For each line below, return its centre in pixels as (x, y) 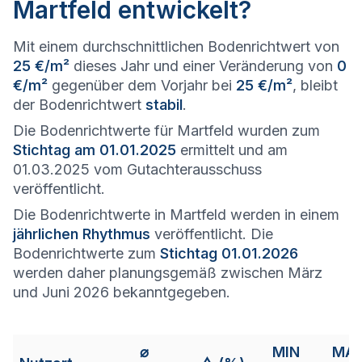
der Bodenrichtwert (79, 105)
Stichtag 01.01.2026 (229, 253)
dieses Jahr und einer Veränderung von (203, 66)
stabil (164, 105)
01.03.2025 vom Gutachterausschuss (137, 169)
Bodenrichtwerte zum (86, 253)
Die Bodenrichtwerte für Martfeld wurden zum (166, 130)
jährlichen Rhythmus (82, 234)
